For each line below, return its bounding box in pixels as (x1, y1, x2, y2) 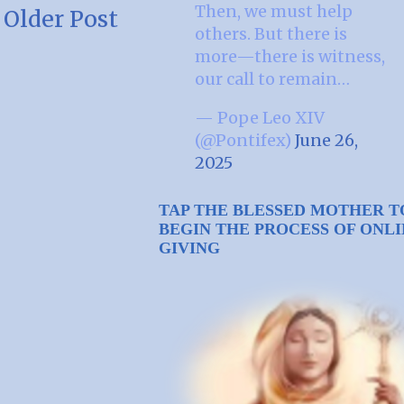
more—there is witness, (195, 45, 385, 67)
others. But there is (195, 23, 347, 44)
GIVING (159, 238, 220, 257)
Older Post (4, 4, 118, 33)
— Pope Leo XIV (195, 106, 325, 128)
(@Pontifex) (195, 129, 295, 151)
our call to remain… (195, 68, 350, 89)
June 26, (295, 129, 358, 151)
